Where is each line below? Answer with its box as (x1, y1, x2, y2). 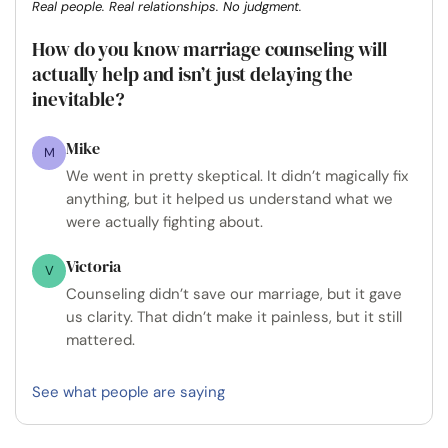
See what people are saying (32, 382, 225, 403)
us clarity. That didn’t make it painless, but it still (66, 307, 402, 328)
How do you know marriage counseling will (32, 36, 388, 63)
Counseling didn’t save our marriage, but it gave (66, 284, 402, 305)
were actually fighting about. (66, 212, 263, 233)
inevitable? (32, 86, 125, 113)
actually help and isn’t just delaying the (32, 61, 354, 88)
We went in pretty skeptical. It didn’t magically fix (66, 166, 408, 187)
